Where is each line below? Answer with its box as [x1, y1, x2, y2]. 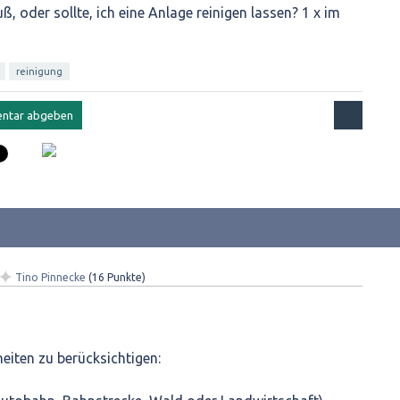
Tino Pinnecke [15, 271, 86, 283]
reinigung [16, 66, 62, 77]
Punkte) [104, 271, 146, 283]
